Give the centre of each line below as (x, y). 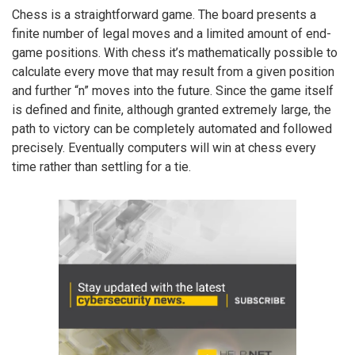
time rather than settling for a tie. (101, 166)
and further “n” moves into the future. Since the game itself (173, 90)
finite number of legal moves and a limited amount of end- (172, 33)
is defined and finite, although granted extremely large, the (172, 109)
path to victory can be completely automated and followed (172, 128)
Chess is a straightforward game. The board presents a (164, 14)
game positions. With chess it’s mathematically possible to (175, 52)
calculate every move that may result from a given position (173, 71)
